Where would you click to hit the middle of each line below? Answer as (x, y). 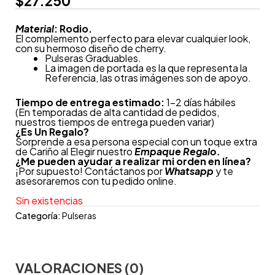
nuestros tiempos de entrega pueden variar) (114, 122)
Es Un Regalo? (55, 131)
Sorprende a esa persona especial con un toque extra (136, 141)
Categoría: (38, 215)
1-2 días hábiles (200, 102)
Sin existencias (49, 200)
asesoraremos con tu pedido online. (96, 180)
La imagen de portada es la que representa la (146, 68)
